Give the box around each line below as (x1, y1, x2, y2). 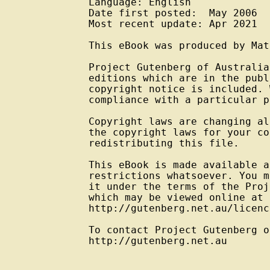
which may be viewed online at (89, 192, 263, 204)
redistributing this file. (89, 138, 239, 149)
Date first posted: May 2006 (89, 8, 257, 19)
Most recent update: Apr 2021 (89, 19, 257, 30)
